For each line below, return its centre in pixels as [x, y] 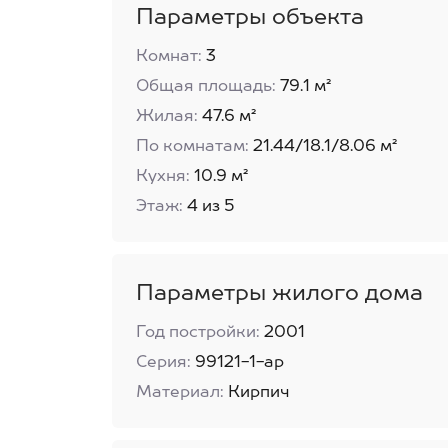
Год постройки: [198, 333]
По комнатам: [192, 147]
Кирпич [259, 393]
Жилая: [167, 117]
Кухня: [163, 177]
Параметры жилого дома [279, 294]
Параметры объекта [250, 18]
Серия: [163, 363]
